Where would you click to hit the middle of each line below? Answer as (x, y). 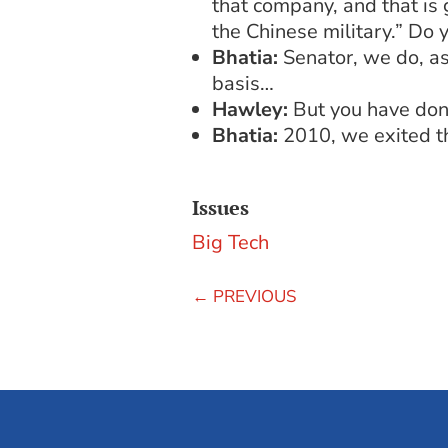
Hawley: (250, 109)
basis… (243, 83)
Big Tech (230, 243)
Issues (220, 208)
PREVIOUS (254, 297)
